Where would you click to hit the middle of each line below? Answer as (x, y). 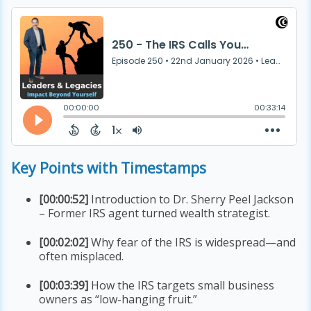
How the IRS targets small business (182, 286)
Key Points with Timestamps (109, 168)
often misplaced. (82, 256)
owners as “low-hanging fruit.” (118, 300)
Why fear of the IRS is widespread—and (192, 242)
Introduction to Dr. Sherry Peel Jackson (191, 199)
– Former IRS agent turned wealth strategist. (155, 213)
